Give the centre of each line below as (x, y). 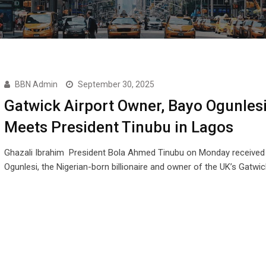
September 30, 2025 (116, 84)
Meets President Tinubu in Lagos (118, 127)
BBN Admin (36, 84)
